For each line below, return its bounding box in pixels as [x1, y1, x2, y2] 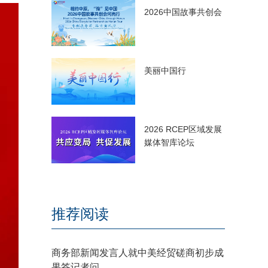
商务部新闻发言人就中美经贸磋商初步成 [51, 248, 224, 258]
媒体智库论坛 [144, 138, 194, 147]
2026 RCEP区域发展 [144, 124, 222, 134]
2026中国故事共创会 [144, 7, 222, 17]
